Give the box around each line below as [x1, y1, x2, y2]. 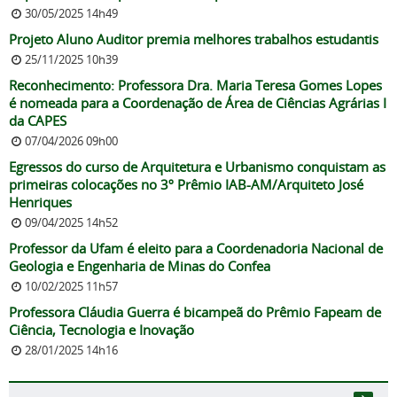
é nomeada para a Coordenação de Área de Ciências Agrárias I [9, 94, 386, 113]
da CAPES [9, 112, 66, 130]
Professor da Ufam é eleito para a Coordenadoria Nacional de [9, 239, 383, 258]
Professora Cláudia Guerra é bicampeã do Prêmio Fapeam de [9, 303, 381, 322]
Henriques [9, 193, 79, 212]
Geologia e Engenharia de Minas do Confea [9, 257, 270, 276]
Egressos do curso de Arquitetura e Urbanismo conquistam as [9, 158, 385, 176]
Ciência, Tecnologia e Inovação [9, 321, 194, 339]
